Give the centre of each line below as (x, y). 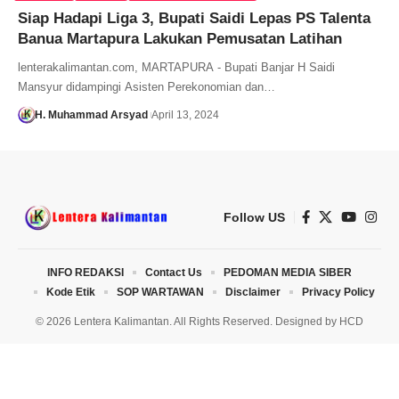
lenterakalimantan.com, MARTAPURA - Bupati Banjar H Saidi (176, 67)
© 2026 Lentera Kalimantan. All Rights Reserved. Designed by (187, 321)
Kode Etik (70, 292)
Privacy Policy (338, 292)
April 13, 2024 (185, 114)
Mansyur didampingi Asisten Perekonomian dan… (147, 86)
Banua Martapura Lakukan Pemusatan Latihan (180, 38)
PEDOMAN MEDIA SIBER (288, 272)
